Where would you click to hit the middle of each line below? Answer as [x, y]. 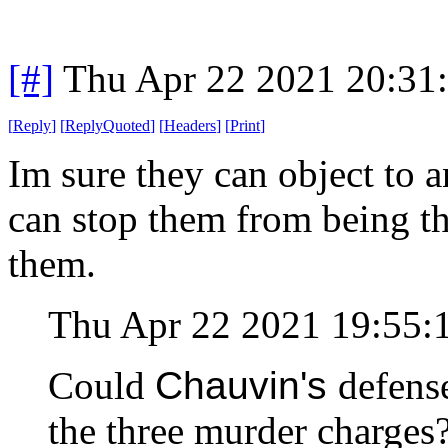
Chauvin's [246, 385]
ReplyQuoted [107, 125]
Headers [190, 125]
